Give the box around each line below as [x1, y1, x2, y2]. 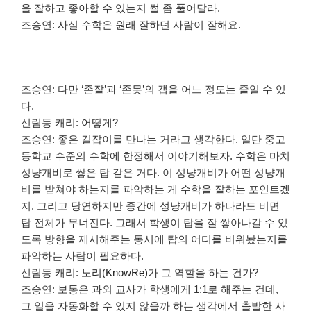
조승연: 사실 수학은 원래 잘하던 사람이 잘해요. [21, 18, 241, 31]
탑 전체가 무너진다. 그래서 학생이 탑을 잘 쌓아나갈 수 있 [21, 216, 288, 228]
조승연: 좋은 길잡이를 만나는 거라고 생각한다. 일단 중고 [21, 133, 285, 145]
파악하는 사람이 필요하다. [21, 249, 144, 262]
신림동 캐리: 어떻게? [21, 116, 118, 128]
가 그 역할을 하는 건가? [148, 266, 258, 278]
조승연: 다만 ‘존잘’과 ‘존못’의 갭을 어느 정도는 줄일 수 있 [21, 83, 286, 95]
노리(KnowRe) [81, 266, 148, 278]
